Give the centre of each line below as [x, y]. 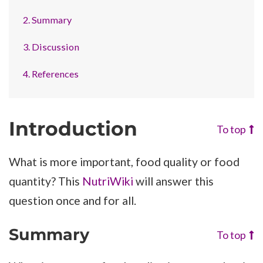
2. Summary [48, 19]
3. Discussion [51, 47]
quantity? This [45, 181]
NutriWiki [108, 181]
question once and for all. [73, 201]
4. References [51, 74]
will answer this [173, 181]
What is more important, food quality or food [124, 162]
